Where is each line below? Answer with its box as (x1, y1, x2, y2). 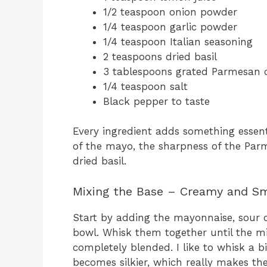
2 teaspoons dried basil (103, 50, 217, 63)
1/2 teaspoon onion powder (103, 5, 237, 18)
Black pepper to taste (103, 95, 210, 107)
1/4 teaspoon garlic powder (103, 20, 237, 33)
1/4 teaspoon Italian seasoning (103, 35, 253, 48)
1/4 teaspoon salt (103, 80, 188, 92)
